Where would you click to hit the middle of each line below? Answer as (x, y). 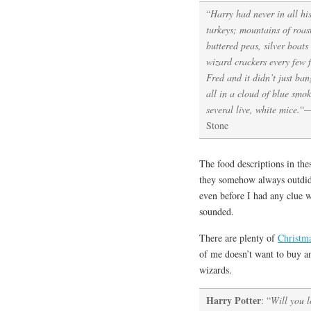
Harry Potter (234, 301)
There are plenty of (238, 238)
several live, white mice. (253, 110)
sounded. (217, 212)
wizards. (216, 270)
